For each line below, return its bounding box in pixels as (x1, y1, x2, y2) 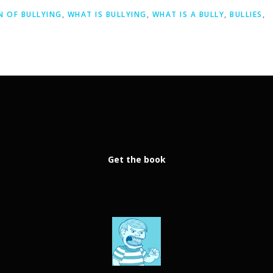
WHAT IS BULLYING (67, 9, 147, 20)
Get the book (107, 154, 166, 166)
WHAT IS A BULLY (152, 9, 224, 20)
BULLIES (230, 9, 263, 20)
